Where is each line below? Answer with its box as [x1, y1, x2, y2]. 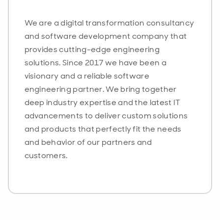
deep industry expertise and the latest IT [24, 97, 181, 108]
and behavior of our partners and [24, 137, 152, 147]
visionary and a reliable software [24, 70, 150, 81]
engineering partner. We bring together [24, 83, 177, 94]
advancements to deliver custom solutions [24, 110, 188, 121]
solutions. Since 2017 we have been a [24, 57, 167, 68]
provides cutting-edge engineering [24, 44, 160, 55]
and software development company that [24, 30, 187, 41]
